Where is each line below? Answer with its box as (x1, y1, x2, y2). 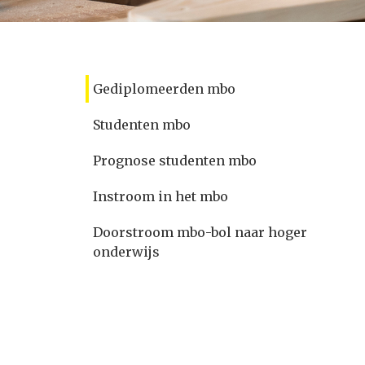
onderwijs (93, 244, 160, 260)
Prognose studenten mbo (93, 152, 257, 169)
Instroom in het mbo (93, 188, 228, 204)
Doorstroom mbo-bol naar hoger (93, 224, 307, 240)
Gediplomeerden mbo (93, 81, 235, 97)
